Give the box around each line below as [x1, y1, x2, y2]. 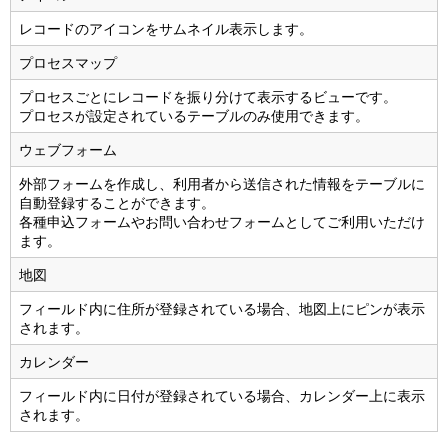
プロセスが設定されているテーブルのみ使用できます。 [19, 107, 369, 124]
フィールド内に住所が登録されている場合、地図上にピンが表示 [19, 300, 425, 317]
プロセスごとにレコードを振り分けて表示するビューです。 [19, 88, 397, 105]
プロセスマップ [19, 54, 117, 71]
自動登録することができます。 [19, 194, 215, 211]
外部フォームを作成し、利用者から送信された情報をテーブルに [19, 175, 425, 192]
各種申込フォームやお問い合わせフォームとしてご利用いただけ [19, 213, 425, 230]
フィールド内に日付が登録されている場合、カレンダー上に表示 [19, 387, 425, 404]
